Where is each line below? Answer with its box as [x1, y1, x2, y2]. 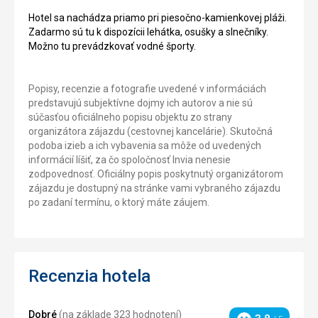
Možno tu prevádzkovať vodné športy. [28, 40, 196, 52]
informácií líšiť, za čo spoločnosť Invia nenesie [28, 153, 231, 165]
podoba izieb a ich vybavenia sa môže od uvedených [28, 139, 261, 151]
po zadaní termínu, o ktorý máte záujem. [28, 196, 209, 208]
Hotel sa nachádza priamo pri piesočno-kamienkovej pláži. [28, 11, 287, 23]
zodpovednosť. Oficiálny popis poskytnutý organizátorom [28, 168, 283, 180]
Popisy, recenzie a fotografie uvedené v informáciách [28, 82, 266, 94]
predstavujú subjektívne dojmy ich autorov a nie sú [28, 97, 253, 109]
